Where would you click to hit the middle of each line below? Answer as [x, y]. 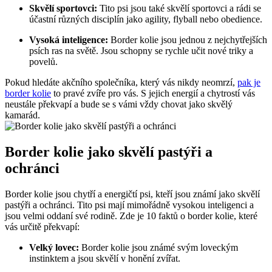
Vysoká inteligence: [69, 39]
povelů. [43, 61]
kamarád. [22, 115]
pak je [249, 82]
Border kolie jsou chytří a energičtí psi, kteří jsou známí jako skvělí [132, 194]
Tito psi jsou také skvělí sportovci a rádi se [179, 8]
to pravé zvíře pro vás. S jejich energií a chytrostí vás [153, 93]
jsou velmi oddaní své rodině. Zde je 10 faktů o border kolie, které [131, 216]
